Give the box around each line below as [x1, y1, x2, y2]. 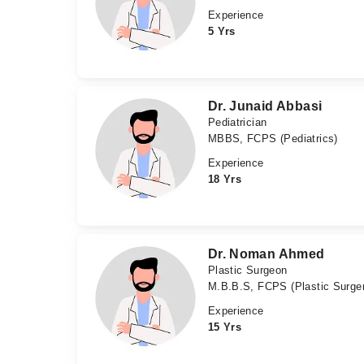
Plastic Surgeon [207, 264, 288, 277]
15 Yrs [207, 321, 242, 334]
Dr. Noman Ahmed [207, 247, 325, 262]
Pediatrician [207, 116, 267, 129]
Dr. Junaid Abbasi [207, 99, 323, 114]
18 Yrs [207, 173, 242, 186]
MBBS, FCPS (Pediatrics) [207, 132, 338, 145]
